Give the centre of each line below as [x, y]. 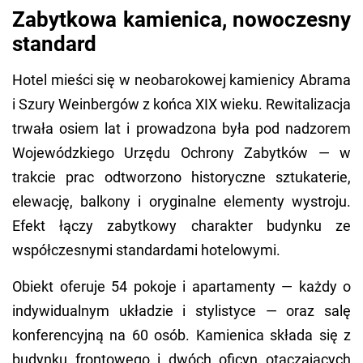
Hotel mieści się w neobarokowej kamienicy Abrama [181, 80]
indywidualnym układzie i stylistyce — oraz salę [181, 311]
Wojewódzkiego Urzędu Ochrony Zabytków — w [181, 153]
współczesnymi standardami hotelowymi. [146, 250]
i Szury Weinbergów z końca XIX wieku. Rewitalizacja [181, 105]
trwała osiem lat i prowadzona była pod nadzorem [181, 129]
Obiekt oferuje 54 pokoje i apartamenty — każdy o [181, 287]
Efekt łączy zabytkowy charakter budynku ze [181, 226]
